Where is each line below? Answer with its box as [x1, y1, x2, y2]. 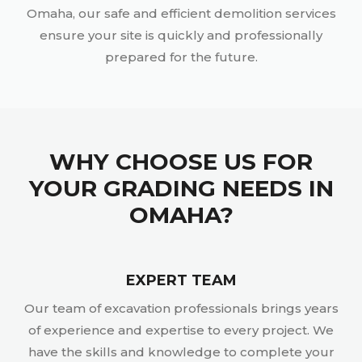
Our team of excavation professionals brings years [23, 301, 339, 317]
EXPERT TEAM [125, 271, 237, 290]
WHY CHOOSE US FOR [49, 148, 313, 176]
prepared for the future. [104, 49, 258, 65]
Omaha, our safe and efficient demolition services [26, 6, 336, 22]
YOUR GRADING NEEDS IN [28, 175, 334, 203]
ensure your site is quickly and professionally [40, 27, 322, 44]
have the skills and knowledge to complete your [27, 344, 335, 360]
